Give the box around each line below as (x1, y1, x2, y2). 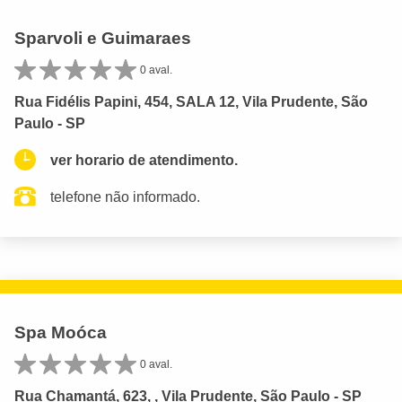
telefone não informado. (50, 188, 200, 205)
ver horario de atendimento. (50, 152, 238, 168)
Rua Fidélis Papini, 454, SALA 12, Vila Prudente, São (14, 93, 368, 109)
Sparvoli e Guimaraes (14, 28, 191, 48)
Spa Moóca (14, 322, 107, 342)
